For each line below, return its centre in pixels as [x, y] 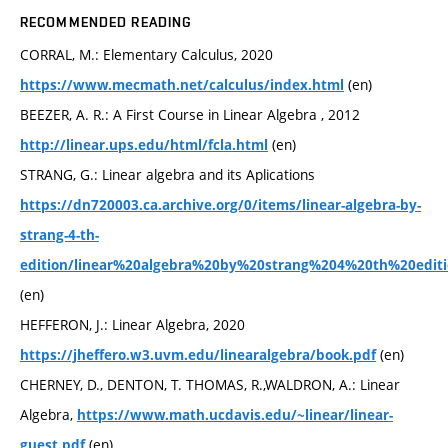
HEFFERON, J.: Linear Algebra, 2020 [132, 324]
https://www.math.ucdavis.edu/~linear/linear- [235, 414]
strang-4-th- [59, 234]
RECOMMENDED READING [106, 21]
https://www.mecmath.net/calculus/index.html [182, 84]
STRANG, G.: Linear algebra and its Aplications [167, 174]
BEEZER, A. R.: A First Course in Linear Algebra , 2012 [190, 114]
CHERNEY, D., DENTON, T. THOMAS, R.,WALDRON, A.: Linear [210, 384]
